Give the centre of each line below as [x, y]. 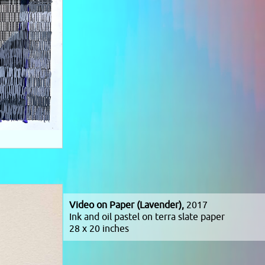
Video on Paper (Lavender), [127, 206]
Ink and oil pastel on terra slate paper [147, 217]
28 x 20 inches [99, 229]
